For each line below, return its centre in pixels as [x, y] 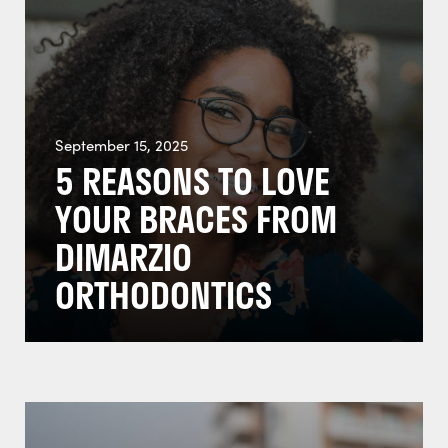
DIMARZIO [123, 257]
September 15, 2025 [121, 145]
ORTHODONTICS [163, 295]
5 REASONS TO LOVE [192, 181]
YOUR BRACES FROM [196, 219]
